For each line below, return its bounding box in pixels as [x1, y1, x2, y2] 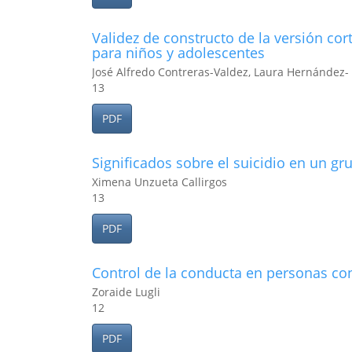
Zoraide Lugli [92, 284, 160, 299]
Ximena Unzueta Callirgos [92, 174, 227, 189]
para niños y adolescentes [92, 43, 265, 62]
